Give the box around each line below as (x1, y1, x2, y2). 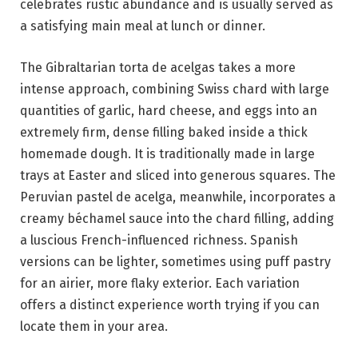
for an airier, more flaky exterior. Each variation (20, 275, 300, 291)
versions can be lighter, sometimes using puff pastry (20, 253, 331, 269)
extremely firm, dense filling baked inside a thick (20, 124, 308, 140)
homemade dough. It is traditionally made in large (20, 145, 315, 161)
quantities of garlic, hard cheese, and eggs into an (20, 102, 317, 118)
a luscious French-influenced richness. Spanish (20, 232, 298, 248)
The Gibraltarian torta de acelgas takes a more (20, 59, 296, 75)
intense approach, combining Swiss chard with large (20, 81, 329, 97)
